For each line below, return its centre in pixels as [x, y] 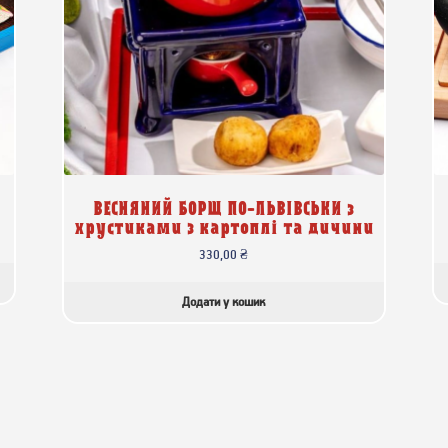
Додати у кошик [224, 302]
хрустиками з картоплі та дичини [223, 226]
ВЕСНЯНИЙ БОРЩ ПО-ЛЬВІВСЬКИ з [224, 207]
